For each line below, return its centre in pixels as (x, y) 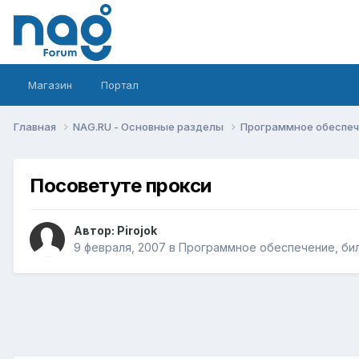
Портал (120, 85)
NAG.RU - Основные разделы (149, 126)
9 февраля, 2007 (120, 248)
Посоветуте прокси (121, 185)
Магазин (50, 85)
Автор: (95, 231)
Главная (36, 126)
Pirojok (137, 231)
